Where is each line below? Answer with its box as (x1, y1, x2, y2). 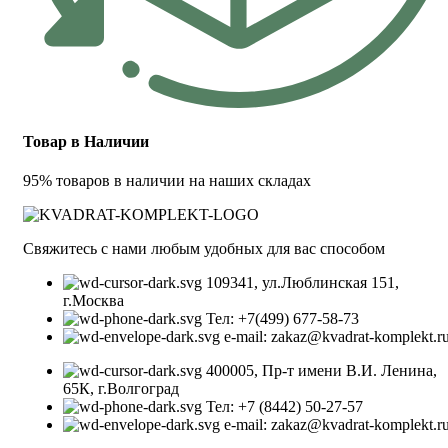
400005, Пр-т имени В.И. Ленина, (206, 362, 437, 380)
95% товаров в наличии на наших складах (23, 172, 311, 190)
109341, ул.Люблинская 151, (206, 274, 399, 292)
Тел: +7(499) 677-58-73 (206, 310, 359, 328)
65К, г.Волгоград (63, 380, 179, 398)
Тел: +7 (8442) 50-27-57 (206, 398, 363, 416)
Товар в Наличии (23, 132, 149, 150)
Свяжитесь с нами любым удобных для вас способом (23, 240, 385, 258)
